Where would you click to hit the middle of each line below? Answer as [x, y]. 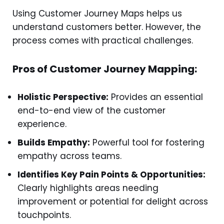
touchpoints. [44, 215]
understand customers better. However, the [107, 27]
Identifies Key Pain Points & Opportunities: [111, 174]
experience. [42, 124]
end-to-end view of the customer [91, 110]
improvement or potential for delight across [113, 201]
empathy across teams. [69, 156]
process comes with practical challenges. [103, 40]
